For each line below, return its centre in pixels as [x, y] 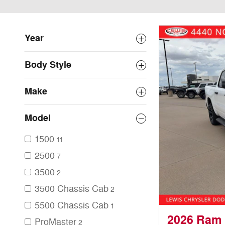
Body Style [48, 65]
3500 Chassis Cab [72, 189]
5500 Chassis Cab [72, 205]
